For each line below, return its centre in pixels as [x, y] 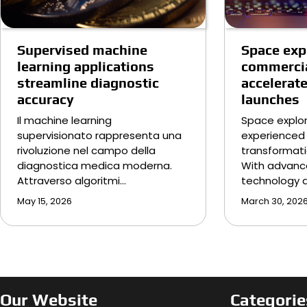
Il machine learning [64, 120]
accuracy [46, 99]
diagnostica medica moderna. [95, 165]
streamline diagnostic [88, 82]
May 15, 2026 [45, 201]
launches [271, 99]
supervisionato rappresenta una [99, 135]
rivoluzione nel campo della [86, 150]
